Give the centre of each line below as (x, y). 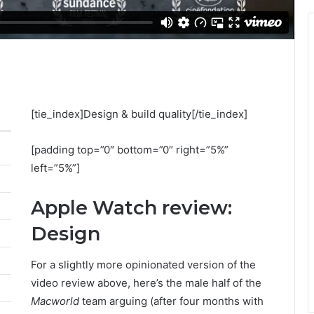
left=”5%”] (56, 168)
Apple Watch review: (132, 207)
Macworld (55, 301)
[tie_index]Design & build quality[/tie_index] (139, 114)
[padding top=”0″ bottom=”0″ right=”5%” (130, 149)
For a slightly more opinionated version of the (144, 265)
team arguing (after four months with (172, 301)
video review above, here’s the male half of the (146, 283)
